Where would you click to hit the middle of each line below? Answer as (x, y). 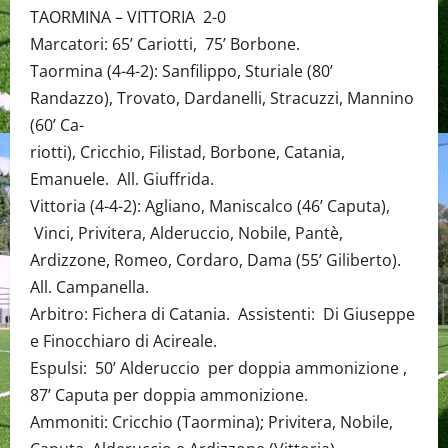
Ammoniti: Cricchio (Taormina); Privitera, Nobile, (211, 422)
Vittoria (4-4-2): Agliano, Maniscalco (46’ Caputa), (210, 206)
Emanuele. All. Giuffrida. (122, 179)
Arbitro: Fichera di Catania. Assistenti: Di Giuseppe (222, 314)
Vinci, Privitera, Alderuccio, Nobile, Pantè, (186, 233)
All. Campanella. (89, 287)
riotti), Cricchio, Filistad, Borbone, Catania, (187, 152)
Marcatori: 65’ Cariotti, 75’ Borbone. (165, 44)
